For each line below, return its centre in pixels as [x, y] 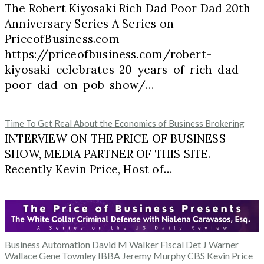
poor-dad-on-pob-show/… [80, 85]
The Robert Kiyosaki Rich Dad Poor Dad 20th [128, 9]
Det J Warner [212, 244]
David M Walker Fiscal [138, 244]
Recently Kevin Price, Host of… [88, 169]
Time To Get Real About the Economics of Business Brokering [125, 123]
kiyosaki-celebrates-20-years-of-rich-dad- [125, 70]
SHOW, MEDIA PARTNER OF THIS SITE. [108, 154]
